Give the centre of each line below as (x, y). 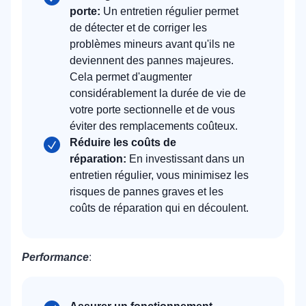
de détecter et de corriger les (138, 27)
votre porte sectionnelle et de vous (152, 109)
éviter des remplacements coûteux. (154, 126)
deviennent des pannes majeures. (152, 60)
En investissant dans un (187, 158)
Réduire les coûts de (123, 142)
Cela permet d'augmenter (131, 76)
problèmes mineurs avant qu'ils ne (152, 44)
